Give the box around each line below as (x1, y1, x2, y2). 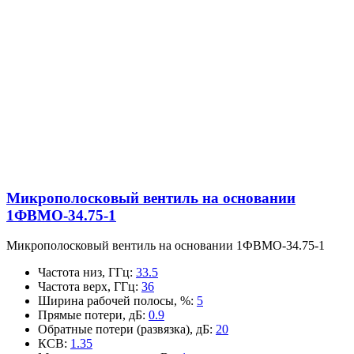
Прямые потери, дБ (38, 308, 142, 322)
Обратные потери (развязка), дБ (38, 322, 209, 337)
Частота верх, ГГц (38, 280, 135, 294)
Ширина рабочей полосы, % (38, 294, 190, 308)
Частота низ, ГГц (38, 265, 130, 280)
